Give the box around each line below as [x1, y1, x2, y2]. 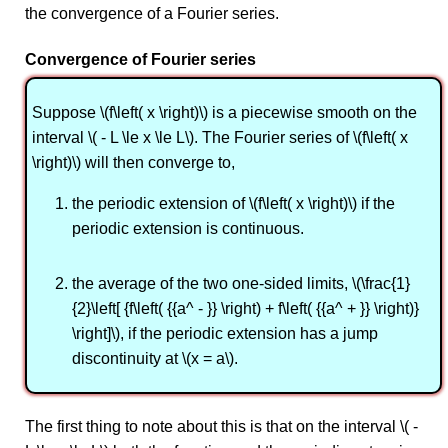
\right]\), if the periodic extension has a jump [72, 325, 378, 343]
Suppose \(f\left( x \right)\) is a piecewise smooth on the [32, 104, 417, 122]
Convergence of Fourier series [25, 51, 256, 69]
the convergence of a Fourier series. [25, 5, 279, 22]
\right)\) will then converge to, [32, 154, 235, 172]
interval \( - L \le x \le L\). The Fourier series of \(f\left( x [32, 129, 408, 147]
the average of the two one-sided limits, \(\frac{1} [72, 275, 410, 293]
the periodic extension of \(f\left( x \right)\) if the [72, 195, 395, 213]
